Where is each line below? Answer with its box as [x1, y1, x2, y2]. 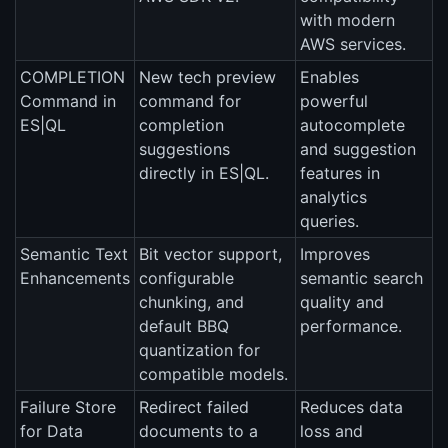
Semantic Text [20, 244, 128, 265]
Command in [20, 91, 116, 112]
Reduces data [300, 397, 403, 418]
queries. [300, 211, 359, 232]
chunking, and [139, 292, 244, 313]
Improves [300, 244, 370, 265]
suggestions [139, 139, 230, 160]
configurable [139, 268, 234, 289]
